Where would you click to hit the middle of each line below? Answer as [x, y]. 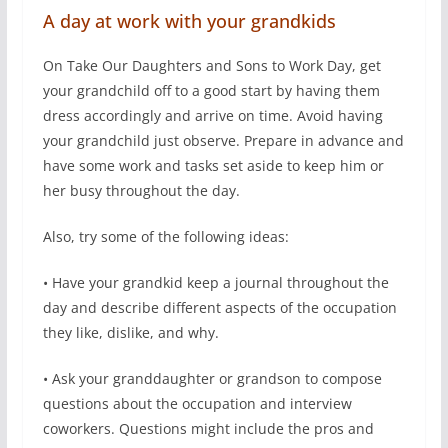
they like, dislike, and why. [130, 332]
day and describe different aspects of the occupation [219, 307]
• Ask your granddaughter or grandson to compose [212, 378]
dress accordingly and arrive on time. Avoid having [212, 115]
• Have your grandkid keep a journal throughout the [215, 282]
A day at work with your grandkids [189, 20]
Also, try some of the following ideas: [165, 236]
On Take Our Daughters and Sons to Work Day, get [211, 65]
